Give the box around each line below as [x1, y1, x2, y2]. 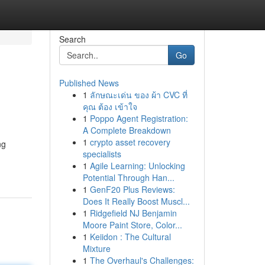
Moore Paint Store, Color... [82, 219, 182, 231]
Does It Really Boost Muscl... [82, 195, 190, 207]
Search [59, 33, 86, 45]
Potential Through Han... [82, 172, 174, 183]
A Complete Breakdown [82, 124, 171, 136]
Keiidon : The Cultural [89, 231, 171, 243]
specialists [82, 148, 121, 160]
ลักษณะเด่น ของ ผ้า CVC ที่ [89, 89, 188, 101]
